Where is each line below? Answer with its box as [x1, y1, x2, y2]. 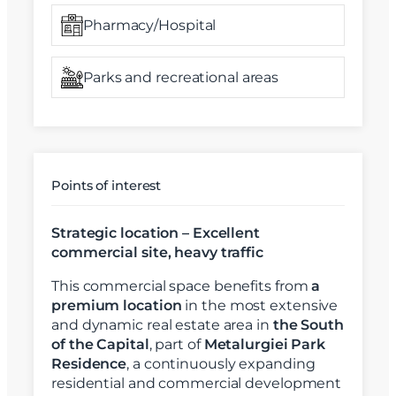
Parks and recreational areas [83, 68, 279, 86]
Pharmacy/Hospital [83, 16, 217, 34]
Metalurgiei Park [203, 336, 326, 354]
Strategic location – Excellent [51, 225, 260, 242]
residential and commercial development [51, 375, 342, 392]
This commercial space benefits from [51, 278, 312, 295]
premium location [51, 297, 182, 315]
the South [272, 316, 344, 334]
